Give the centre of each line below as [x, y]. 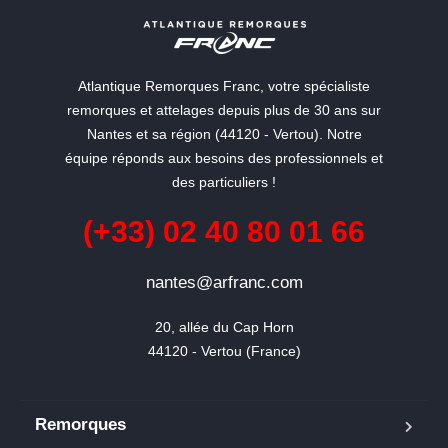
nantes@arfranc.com [224, 282]
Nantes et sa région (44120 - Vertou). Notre [224, 134]
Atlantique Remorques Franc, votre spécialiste [224, 86]
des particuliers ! [224, 182]
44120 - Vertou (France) [224, 351]
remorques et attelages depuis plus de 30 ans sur [224, 110]
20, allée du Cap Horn [224, 327]
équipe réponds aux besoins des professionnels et [224, 158]
